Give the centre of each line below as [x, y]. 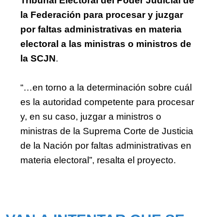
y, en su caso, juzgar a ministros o [91, 116]
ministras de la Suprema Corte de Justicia [107, 131]
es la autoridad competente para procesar [107, 102]
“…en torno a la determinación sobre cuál [106, 87]
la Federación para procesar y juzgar [102, 15]
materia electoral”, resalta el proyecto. [98, 160]
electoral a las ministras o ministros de [106, 44]
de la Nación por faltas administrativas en [106, 145]
